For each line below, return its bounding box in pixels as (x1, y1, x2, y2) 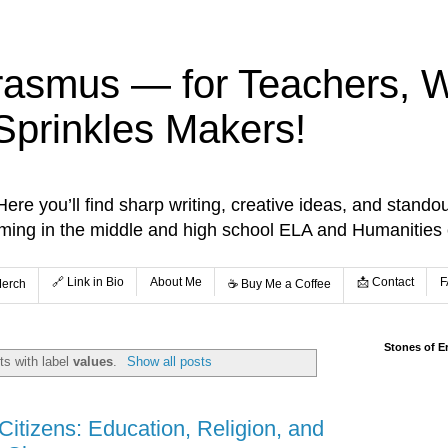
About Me (150, 275, 202, 290)
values (73, 354, 114, 370)
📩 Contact (357, 275, 414, 290)
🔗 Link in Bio (52, 275, 124, 290)
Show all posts (126, 354, 212, 370)
